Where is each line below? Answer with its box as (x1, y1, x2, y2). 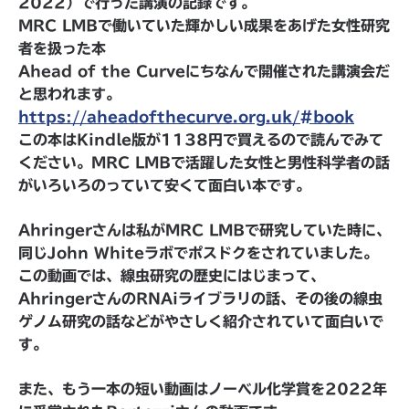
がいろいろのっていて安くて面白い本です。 (18, 178, 310, 193)
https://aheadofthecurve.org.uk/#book (18, 110, 354, 124)
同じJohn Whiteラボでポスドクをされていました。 (18, 246, 378, 260)
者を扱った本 (18, 41, 106, 56)
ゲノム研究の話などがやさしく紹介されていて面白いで (18, 314, 383, 329)
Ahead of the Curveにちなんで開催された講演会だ (18, 64, 390, 79)
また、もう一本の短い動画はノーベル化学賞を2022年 (18, 382, 387, 396)
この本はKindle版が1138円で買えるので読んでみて (18, 132, 383, 147)
